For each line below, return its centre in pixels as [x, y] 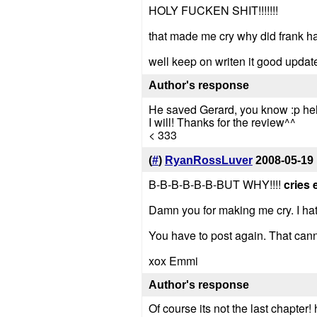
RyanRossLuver [208, 160]
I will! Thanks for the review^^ [222, 122]
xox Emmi [173, 260]
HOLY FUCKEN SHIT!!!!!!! [213, 11]
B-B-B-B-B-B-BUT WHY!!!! [216, 184]
